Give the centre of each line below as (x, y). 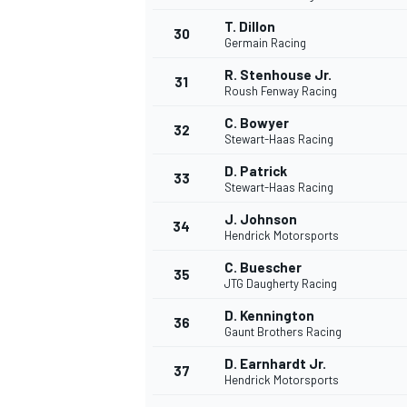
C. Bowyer (257, 123)
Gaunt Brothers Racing (283, 332)
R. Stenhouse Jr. (278, 75)
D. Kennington (269, 316)
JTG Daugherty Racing (281, 284)
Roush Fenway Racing (281, 91)
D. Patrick (256, 171)
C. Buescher (263, 268)
